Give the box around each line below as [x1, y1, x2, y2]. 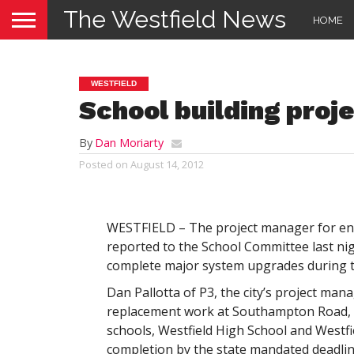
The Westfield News [63, 6, 286, 33]
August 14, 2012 [130, 157, 204, 171]
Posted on [79, 157, 128, 171]
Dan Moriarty [95, 135, 164, 150]
